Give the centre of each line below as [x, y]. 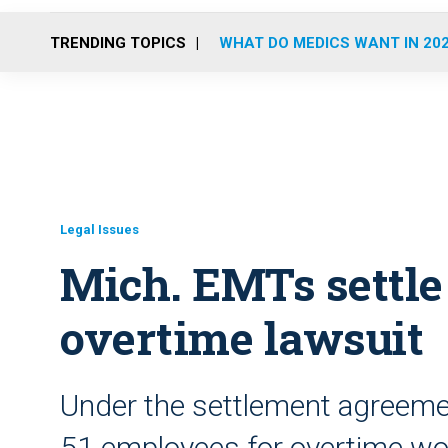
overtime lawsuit [241, 337]
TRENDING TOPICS [118, 42]
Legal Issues [99, 229]
